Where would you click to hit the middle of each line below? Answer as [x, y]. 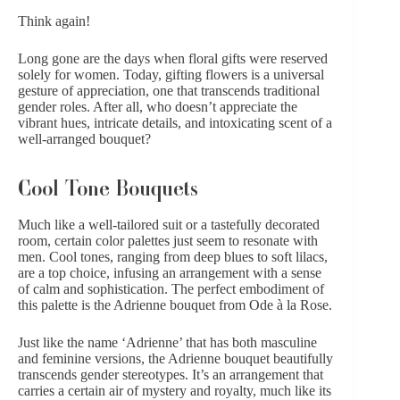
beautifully [301, 359]
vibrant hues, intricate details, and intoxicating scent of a [175, 122]
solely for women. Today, [92, 74]
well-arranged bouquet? [84, 138]
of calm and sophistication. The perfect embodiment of [171, 289]
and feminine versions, [83, 359]
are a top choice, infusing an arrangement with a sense [170, 273]
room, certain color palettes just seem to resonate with [168, 241]
